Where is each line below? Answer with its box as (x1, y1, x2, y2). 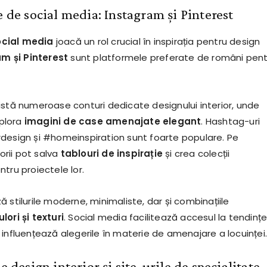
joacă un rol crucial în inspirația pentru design (53, 35, 260, 48)
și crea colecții (162, 147, 230, 160)
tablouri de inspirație (60, 147, 163, 160)
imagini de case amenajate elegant (24, 115, 201, 128)
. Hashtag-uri (201, 115, 260, 128)
